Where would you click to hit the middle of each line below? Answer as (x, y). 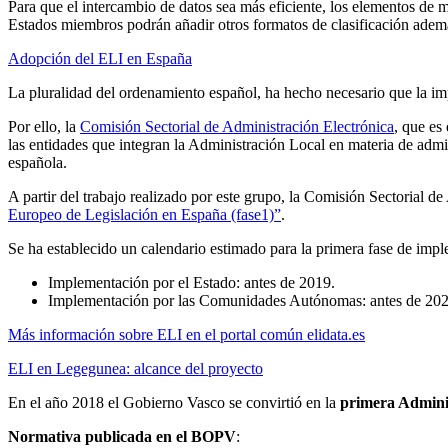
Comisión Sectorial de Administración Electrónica (237, 126)
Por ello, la (44, 126)
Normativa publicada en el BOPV (122, 436)
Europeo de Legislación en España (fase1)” (144, 214)
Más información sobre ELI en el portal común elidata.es (186, 334)
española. (37, 162)
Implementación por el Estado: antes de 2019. (191, 282)
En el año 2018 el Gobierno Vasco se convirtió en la (174, 402)
